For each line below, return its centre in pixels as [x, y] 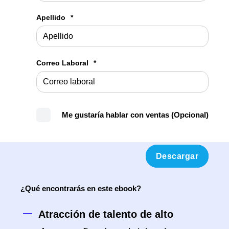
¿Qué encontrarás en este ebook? [81, 188]
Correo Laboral [62, 63]
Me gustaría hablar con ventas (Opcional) [135, 115]
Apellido [51, 17]
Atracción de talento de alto [106, 214]
